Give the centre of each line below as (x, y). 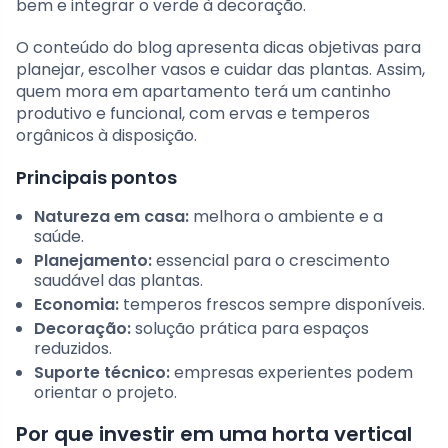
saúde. (59, 236)
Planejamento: (93, 260)
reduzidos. (73, 348)
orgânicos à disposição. (106, 135)
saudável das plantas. (118, 280)
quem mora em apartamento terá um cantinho (203, 91)
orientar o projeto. (105, 392)
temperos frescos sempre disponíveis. (272, 304)
